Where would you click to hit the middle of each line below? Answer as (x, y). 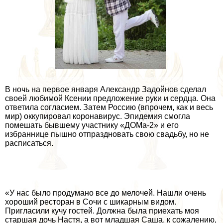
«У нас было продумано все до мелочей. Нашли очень (106, 193)
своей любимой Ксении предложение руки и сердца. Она (110, 98)
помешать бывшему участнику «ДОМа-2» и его (92, 125)
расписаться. (29, 143)
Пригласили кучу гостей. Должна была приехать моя (102, 211)
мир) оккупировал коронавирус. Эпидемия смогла (98, 116)
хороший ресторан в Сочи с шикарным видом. (91, 202)
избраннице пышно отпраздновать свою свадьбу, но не (107, 134)
